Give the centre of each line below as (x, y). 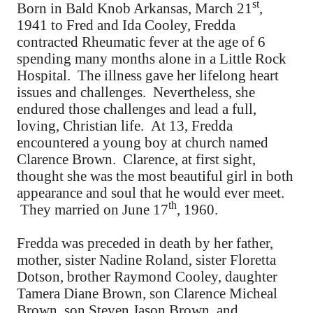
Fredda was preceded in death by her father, (145, 243)
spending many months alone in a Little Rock (152, 59)
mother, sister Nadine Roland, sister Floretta (146, 260)
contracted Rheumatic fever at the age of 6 (141, 42)
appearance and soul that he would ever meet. (151, 193)
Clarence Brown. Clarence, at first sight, (136, 159)
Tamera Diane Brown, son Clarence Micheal (147, 293)
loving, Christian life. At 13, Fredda (125, 126)
